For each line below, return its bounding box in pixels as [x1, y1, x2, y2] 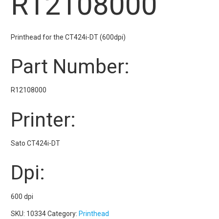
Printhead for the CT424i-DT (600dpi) [11, 33, 126, 41]
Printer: [11, 108, 76, 131]
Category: [47, 209, 79, 218]
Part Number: [11, 55, 130, 79]
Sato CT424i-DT [11, 139, 61, 148]
